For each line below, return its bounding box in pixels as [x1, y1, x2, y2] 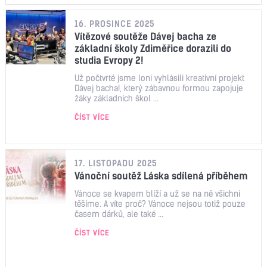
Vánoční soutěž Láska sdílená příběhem [74, 169, 248, 182]
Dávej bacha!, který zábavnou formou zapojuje [74, 82, 243, 94]
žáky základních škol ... [74, 92, 159, 104]
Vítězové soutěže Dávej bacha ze [74, 30, 216, 42]
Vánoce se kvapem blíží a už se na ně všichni [74, 188, 240, 199]
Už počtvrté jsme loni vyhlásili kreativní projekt [74, 72, 244, 83]
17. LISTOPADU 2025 [74, 157, 157, 169]
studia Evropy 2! [74, 54, 143, 66]
